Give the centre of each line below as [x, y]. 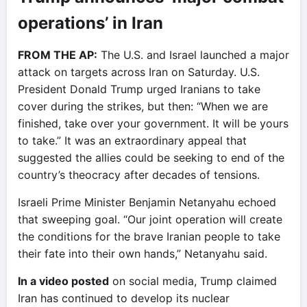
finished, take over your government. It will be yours [153, 123]
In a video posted [63, 281]
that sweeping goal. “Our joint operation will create [150, 219]
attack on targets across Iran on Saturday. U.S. [139, 72]
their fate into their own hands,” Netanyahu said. [143, 253]
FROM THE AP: [58, 54]
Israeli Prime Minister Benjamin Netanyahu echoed [147, 202]
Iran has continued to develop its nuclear [124, 298]
